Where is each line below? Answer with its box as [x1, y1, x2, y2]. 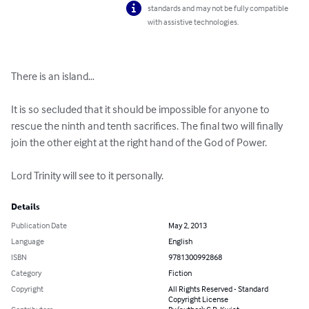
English [168, 236, 192, 247]
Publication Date [11, 220, 67, 231]
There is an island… [11, 69, 94, 83]
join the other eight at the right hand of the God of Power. [11, 135, 267, 150]
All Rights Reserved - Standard [168, 283, 268, 295]
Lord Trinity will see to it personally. [11, 168, 163, 183]
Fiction [168, 268, 192, 279]
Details [11, 202, 40, 212]
